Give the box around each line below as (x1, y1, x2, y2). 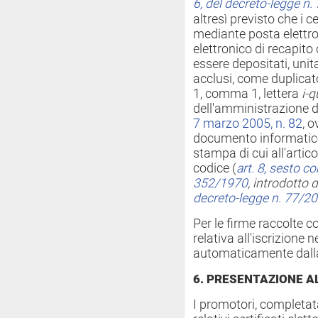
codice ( (193, 161, 236, 175)
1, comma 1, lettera (193, 87, 302, 101)
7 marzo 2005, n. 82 (193, 116, 302, 131)
